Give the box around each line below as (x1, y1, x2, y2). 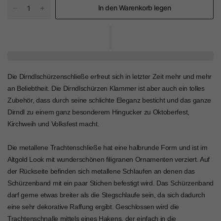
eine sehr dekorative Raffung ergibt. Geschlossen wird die (7, 203, 179, 211)
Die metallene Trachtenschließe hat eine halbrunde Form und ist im (7, 144, 208, 152)
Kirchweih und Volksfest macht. (7, 120, 100, 128)
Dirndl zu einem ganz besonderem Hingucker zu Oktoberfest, (7, 108, 189, 116)
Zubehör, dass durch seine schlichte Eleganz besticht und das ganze (7, 96, 212, 105)
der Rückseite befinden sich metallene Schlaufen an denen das (7, 167, 195, 176)
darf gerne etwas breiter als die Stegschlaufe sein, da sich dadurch (7, 191, 205, 199)
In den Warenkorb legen (98, 3, 171, 12)
